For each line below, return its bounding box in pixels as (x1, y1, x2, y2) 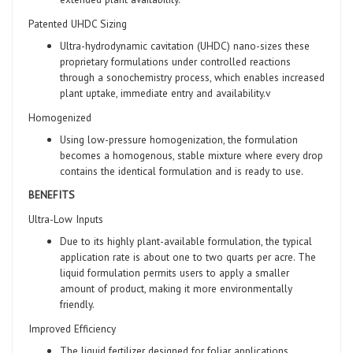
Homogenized (28, 110, 91, 124)
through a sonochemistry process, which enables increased (60, 69, 325, 84)
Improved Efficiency (28, 321, 116, 336)
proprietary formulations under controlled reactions (60, 54, 291, 69)
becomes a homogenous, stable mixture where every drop (60, 147, 323, 162)
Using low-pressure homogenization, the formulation (60, 132, 298, 147)
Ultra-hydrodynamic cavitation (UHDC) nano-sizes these (60, 38, 310, 53)
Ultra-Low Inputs (28, 211, 103, 226)
